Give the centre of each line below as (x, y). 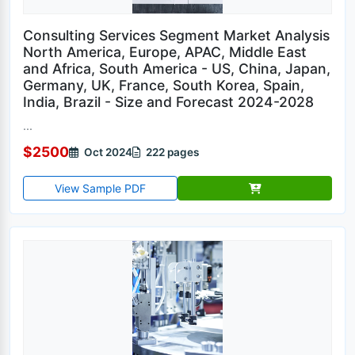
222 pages (171, 152)
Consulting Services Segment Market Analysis (176, 35)
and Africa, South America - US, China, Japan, (177, 69)
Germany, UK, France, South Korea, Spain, (164, 85)
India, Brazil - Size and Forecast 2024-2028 (168, 102)
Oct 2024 (107, 152)
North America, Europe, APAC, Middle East (165, 52)
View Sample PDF (100, 188)
